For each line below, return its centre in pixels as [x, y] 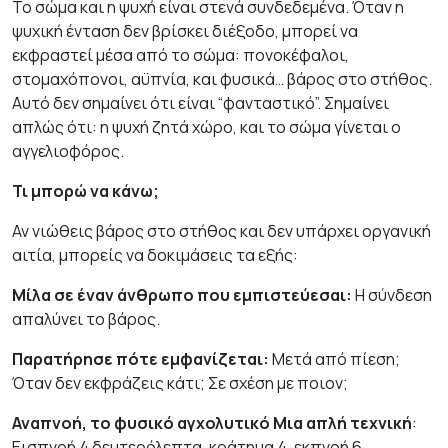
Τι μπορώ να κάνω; [85, 190]
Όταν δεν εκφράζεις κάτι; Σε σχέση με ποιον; [180, 382]
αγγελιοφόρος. [68, 150]
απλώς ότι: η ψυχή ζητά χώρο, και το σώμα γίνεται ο [206, 126]
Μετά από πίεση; [334, 358]
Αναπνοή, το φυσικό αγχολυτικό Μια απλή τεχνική [212, 422]
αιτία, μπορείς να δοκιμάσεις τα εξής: [155, 254]
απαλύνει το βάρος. [86, 318]
